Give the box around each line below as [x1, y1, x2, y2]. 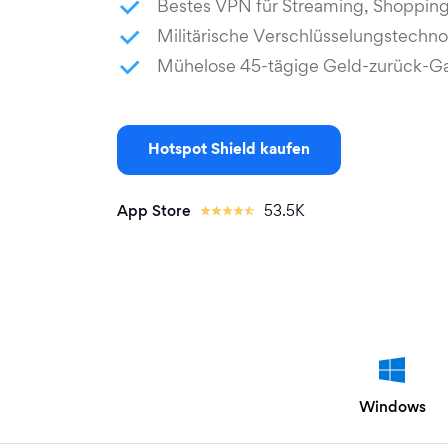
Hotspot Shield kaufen [148, 143, 310, 157]
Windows [358, 401, 426, 415]
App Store [117, 205, 195, 219]
